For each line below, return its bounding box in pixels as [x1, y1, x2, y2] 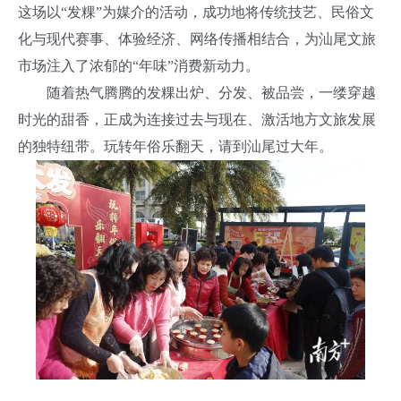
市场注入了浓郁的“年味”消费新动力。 [18, 58, 260, 73]
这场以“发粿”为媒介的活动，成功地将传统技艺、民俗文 [18, 4, 374, 20]
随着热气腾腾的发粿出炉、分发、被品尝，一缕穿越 [47, 85, 376, 100]
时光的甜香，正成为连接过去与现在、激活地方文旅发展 [18, 112, 376, 127]
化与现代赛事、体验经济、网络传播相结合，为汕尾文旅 [18, 31, 376, 47]
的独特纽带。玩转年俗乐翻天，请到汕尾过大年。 [18, 139, 333, 154]
